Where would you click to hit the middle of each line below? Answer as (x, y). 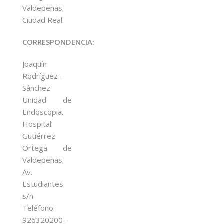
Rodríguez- (42, 76)
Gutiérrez (39, 136)
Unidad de (47, 100)
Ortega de (47, 148)
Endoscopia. (43, 112)
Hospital (37, 124)
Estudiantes (43, 184)
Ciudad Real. (43, 20)
